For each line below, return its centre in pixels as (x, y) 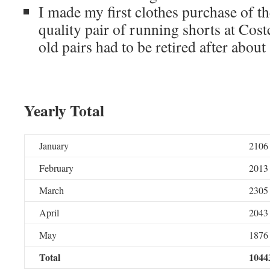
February (56, 168)
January (54, 146)
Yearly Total (64, 110)
